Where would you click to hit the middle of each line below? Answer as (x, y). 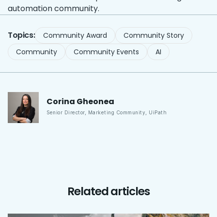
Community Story (154, 35)
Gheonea (95, 102)
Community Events (106, 52)
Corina (61, 102)
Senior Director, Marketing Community (96, 113)
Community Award (75, 35)
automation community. (54, 8)
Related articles (108, 191)
